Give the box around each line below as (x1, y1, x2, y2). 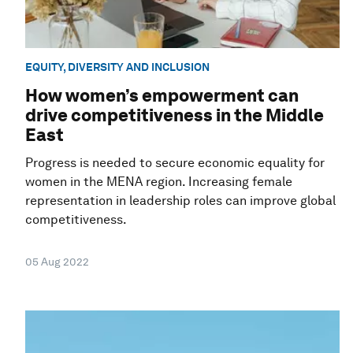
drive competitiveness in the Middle (25, 104, 324, 125)
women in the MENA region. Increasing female (25, 173, 292, 189)
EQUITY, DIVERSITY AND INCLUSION (25, 60, 210, 73)
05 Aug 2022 (25, 255, 89, 268)
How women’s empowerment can (25, 84, 299, 106)
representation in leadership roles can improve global (25, 192, 336, 208)
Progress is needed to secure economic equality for (25, 154, 325, 170)
